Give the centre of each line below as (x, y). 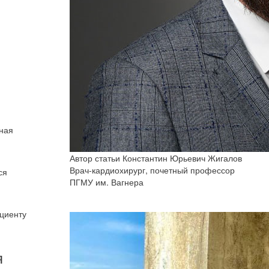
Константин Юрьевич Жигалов (182, 158)
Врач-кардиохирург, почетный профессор (152, 170)
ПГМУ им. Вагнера (107, 182)
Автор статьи (95, 158)
